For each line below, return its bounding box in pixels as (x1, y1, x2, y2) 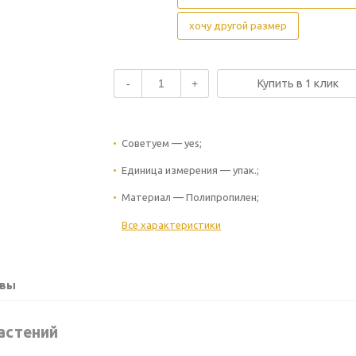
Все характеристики (122, 219, 221, 230)
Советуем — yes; (122, 137, 202, 149)
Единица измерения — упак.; (122, 164, 259, 176)
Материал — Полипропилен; (122, 191, 259, 203)
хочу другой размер (189, 19, 287, 31)
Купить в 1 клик (257, 76, 339, 90)
